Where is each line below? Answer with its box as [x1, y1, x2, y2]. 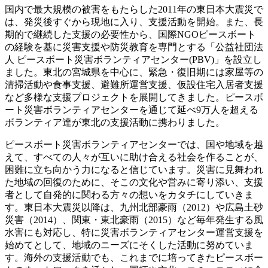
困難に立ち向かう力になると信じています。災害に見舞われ [5, 165, 263, 175]
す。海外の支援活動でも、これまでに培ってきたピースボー [5, 252, 263, 263]
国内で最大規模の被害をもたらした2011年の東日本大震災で [5, 4, 263, 15]
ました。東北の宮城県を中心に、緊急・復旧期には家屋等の [5, 67, 263, 78]
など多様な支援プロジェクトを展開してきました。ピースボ [5, 92, 263, 103]
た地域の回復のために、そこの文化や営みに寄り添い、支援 [5, 177, 263, 188]
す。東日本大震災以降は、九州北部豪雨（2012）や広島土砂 [5, 202, 263, 213]
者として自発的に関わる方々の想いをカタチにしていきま [5, 190, 254, 200]
